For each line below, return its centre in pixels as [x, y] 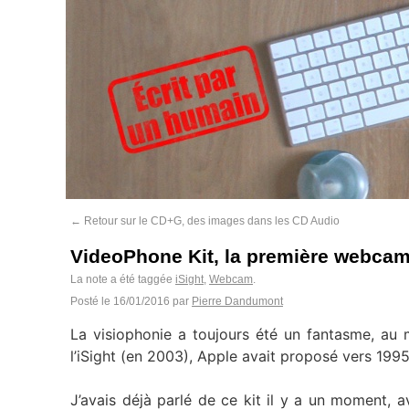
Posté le [90, 301]
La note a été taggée [123, 279]
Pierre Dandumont [237, 301]
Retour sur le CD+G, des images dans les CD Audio [210, 221]
